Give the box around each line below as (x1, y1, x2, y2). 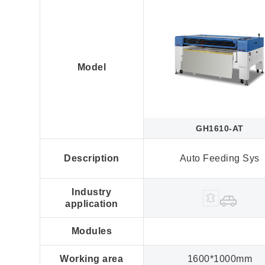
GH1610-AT (196, 123, 244, 133)
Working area (60, 253, 124, 264)
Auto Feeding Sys (179, 153, 260, 164)
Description (64, 153, 119, 164)
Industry (72, 186, 112, 197)
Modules (71, 226, 112, 237)
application (65, 198, 118, 209)
